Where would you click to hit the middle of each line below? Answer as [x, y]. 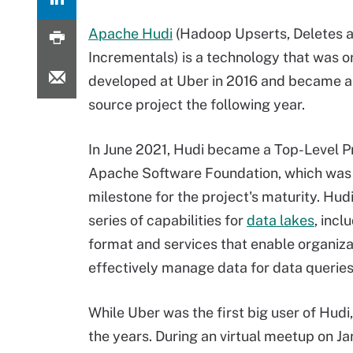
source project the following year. [197, 104]
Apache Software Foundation [183, 173]
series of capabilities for [167, 220]
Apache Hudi [130, 33]
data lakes [281, 220]
